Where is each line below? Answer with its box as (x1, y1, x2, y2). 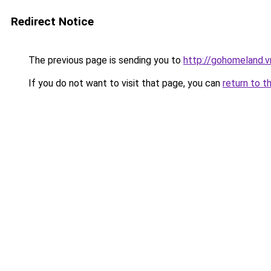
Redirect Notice (11, 15, 94, 28)
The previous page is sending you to (26, 54, 183, 66)
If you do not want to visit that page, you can (26, 77, 223, 89)
